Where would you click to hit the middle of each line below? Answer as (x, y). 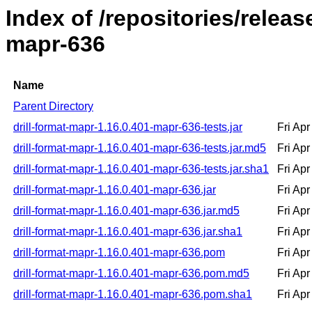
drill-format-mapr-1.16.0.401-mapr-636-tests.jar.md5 (140, 148)
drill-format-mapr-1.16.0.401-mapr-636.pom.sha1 (133, 295)
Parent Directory (53, 107)
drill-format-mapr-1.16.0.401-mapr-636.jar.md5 (126, 211)
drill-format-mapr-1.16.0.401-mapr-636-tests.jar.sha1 (141, 169)
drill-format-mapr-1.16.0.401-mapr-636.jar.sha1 (128, 232)
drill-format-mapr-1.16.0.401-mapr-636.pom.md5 (131, 274)
